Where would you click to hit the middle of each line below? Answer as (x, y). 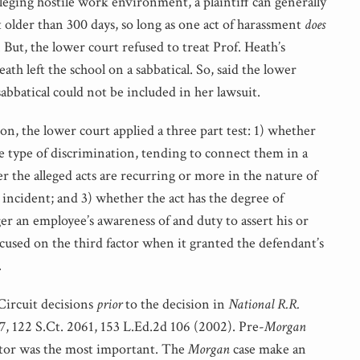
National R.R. (264, 304)
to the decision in (175, 304)
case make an (268, 349)
